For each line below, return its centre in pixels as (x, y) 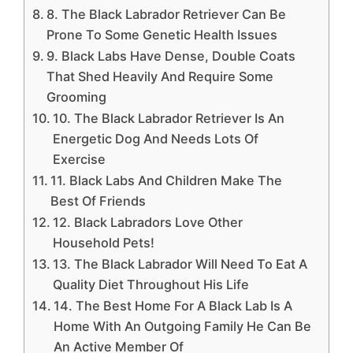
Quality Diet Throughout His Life (151, 285)
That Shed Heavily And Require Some (160, 77)
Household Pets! (104, 243)
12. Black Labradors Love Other (148, 223)
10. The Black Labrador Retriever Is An (169, 119)
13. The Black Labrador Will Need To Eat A (180, 264)
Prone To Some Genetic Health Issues (162, 35)
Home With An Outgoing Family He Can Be (183, 327)
